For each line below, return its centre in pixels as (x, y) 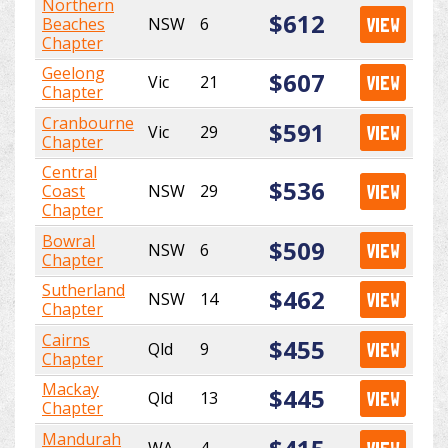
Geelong (73, 73)
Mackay (70, 389)
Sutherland (83, 290)
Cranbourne (88, 123)
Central (69, 172)
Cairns (66, 340)
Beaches (73, 24)
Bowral (68, 241)
